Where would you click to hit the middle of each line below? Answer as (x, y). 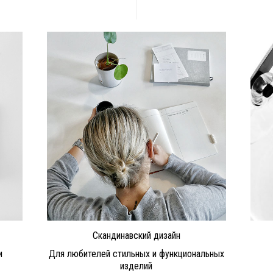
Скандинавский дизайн (136, 235)
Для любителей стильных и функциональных (136, 253)
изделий (136, 266)
